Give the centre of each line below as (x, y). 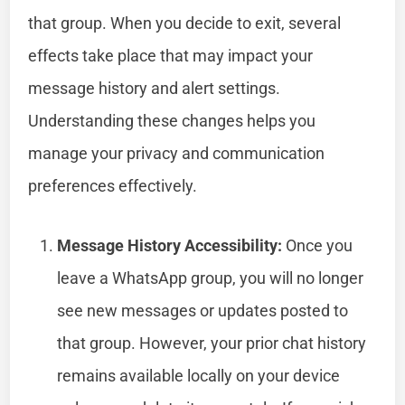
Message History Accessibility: (170, 245)
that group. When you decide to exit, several (185, 23)
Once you (318, 245)
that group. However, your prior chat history (212, 343)
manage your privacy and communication (177, 153)
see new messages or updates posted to (203, 310)
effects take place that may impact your (171, 55)
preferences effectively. (113, 185)
